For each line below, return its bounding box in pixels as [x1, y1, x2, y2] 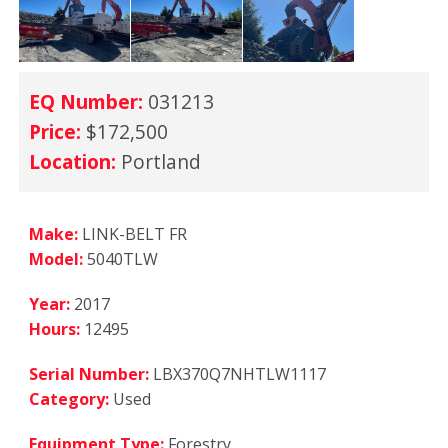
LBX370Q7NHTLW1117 [153, 363, 326, 386]
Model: [29, 248, 87, 271]
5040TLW [87, 248, 158, 271]
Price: [29, 118, 86, 146]
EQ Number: [29, 88, 148, 116]
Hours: [29, 318, 84, 341]
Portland [121, 148, 201, 176]
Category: [29, 388, 113, 411]
